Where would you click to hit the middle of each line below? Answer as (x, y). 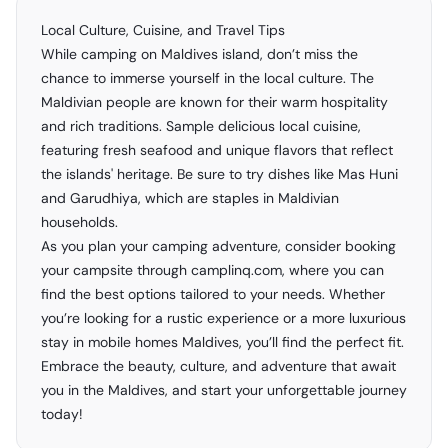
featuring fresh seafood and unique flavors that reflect (217, 150)
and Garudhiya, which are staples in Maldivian (190, 198)
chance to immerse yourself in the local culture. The (207, 78)
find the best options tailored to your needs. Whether (213, 294)
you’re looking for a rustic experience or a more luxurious (223, 318)
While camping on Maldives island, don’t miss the (199, 54)
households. (79, 222)
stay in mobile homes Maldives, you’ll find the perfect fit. (222, 342)
